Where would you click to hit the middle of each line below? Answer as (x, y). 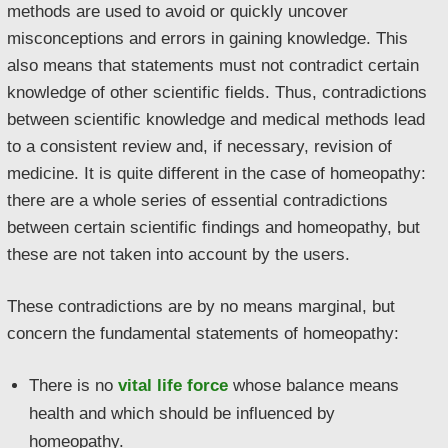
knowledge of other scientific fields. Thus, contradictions (217, 92)
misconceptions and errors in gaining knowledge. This (207, 38)
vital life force (172, 385)
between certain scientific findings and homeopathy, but (213, 227)
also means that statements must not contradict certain (213, 65)
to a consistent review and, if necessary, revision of (199, 146)
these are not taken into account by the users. (178, 254)
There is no (73, 385)
